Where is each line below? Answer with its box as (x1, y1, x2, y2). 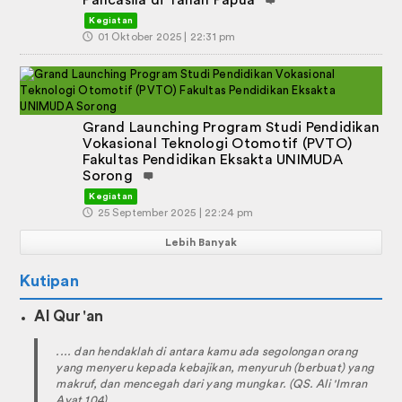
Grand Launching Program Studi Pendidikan (83, 120, 380, 135)
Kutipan (20, 273, 79, 290)
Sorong (83, 169, 133, 184)
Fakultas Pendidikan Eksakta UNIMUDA (83, 153, 343, 168)
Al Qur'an (34, 309, 104, 325)
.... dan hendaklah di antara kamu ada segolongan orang (56, 345, 358, 358)
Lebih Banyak (164, 237, 238, 249)
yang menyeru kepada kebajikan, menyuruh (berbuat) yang (56, 362, 374, 374)
